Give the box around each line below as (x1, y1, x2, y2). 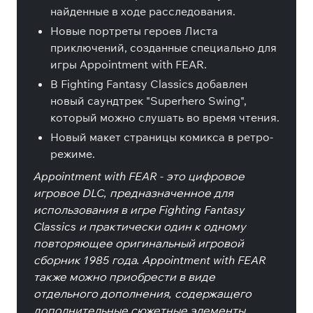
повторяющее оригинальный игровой (34, 236, 244, 250)
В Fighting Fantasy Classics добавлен (50, 77, 247, 91)
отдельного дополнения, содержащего (34, 286, 252, 300)
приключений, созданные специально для (50, 41, 277, 54)
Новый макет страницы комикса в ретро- (50, 130, 273, 144)
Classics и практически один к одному (34, 219, 246, 233)
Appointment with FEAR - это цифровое (34, 169, 245, 183)
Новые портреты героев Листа (50, 24, 218, 38)
